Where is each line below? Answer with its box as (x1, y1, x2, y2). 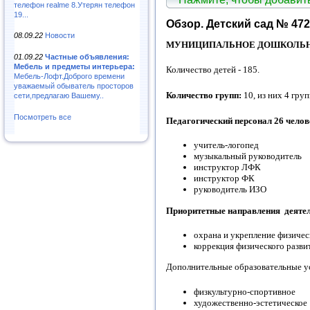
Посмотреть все (14, 113, 71, 122)
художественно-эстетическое (194, 297, 307, 308)
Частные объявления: (45, 53, 129, 62)
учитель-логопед (194, 140, 259, 151)
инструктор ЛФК (194, 162, 261, 173)
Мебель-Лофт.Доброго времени (14, 72, 125, 81)
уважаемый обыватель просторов (14, 82, 134, 91)
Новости (45, 31, 75, 40)
